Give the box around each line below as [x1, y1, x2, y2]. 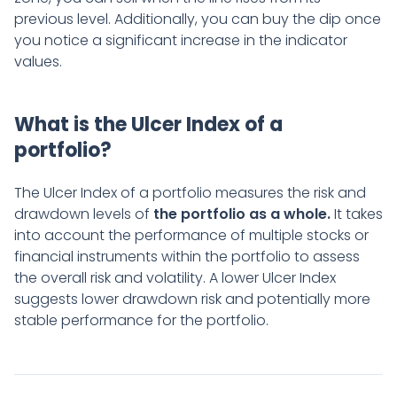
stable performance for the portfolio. [14, 310, 269, 331]
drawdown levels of [14, 204, 153, 225]
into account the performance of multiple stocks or [14, 225, 369, 246]
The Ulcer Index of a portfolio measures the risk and [14, 183, 366, 204]
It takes [331, 204, 383, 225]
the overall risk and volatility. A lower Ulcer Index [14, 268, 336, 289]
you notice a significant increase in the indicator [14, 30, 347, 51]
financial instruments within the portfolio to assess [14, 246, 360, 268]
